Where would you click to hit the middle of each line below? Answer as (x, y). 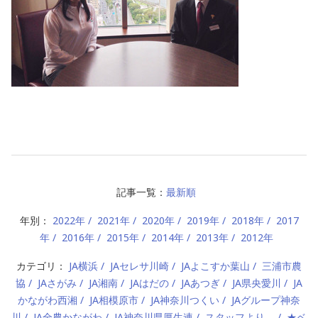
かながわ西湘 (48, 300)
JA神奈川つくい (185, 300)
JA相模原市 (114, 300)
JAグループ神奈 (266, 300)
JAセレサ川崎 (139, 266)
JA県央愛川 (257, 283)
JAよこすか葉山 (215, 266)
